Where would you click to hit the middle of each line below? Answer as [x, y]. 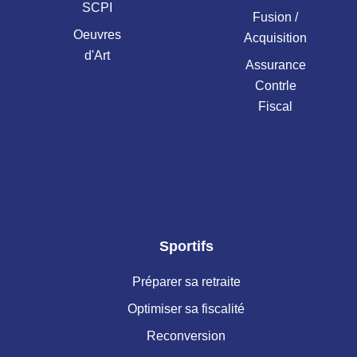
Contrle [275, 86]
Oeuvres [97, 35]
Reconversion [186, 335]
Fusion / [276, 18]
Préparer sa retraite [186, 281]
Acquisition [276, 38]
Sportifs [186, 247]
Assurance [275, 65]
